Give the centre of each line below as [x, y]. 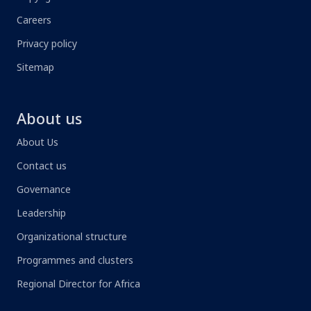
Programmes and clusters [75, 260]
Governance [44, 189]
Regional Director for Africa [78, 284]
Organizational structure [72, 236]
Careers [34, 20]
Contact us [42, 166]
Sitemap [35, 67]
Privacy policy [47, 43]
